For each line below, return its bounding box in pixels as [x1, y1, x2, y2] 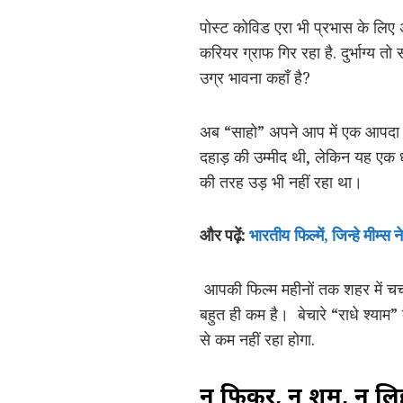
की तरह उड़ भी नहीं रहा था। [200, 170, 363, 193]
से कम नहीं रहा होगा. [200, 327, 315, 350]
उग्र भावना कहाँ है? [200, 67, 310, 89]
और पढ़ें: [200, 224, 250, 246]
